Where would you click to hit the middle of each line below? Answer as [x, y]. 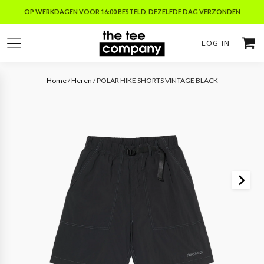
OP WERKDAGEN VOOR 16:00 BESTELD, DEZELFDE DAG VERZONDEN [132, 11]
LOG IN [216, 43]
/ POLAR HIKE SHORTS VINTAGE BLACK [155, 81]
